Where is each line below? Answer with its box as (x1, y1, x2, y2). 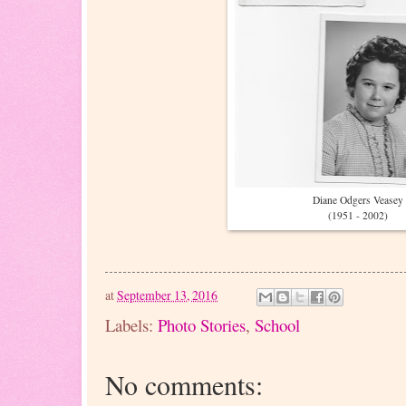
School (255, 313, 300, 336)
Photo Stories (158, 313, 246, 336)
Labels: (105, 313, 158, 336)
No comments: (105, 365, 263, 402)
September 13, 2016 (117, 285, 217, 304)
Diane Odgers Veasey (313, 192, 403, 207)
